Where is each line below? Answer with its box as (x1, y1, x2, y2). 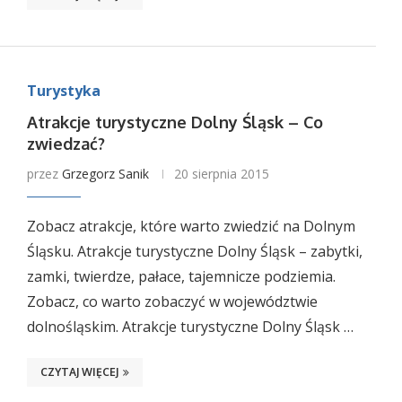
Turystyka (26, 81, 100, 100)
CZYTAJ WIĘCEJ (39, 365, 118, 379)
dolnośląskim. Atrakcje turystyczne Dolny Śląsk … (26, 317, 354, 336)
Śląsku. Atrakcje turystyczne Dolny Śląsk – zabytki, (26, 241, 363, 261)
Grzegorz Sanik (61, 165, 149, 182)
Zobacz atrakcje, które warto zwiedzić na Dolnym (26, 216, 355, 236)
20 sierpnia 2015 (173, 165, 269, 182)
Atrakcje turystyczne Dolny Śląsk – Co (26, 112, 323, 132)
